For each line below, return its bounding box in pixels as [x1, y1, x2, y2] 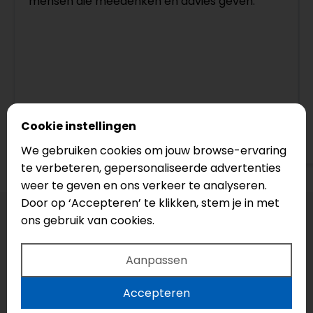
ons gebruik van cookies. [21, 212, 154, 228]
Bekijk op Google [48, 131, 138, 147]
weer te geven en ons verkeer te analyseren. [21, 177, 267, 194]
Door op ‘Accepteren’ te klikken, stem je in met [21, 194, 279, 211]
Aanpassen [126, 252, 187, 268]
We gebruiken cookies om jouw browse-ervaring [21, 142, 286, 159]
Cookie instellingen [21, 117, 136, 134]
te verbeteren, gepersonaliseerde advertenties [21, 159, 281, 176]
